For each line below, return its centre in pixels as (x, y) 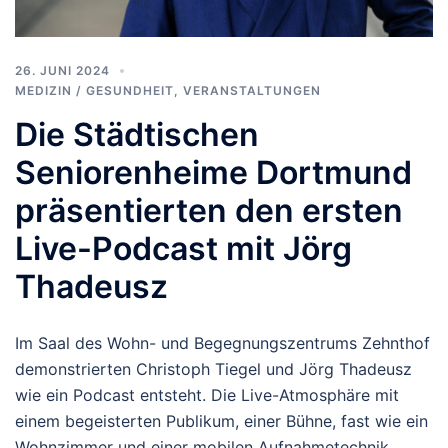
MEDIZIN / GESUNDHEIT (94, 90)
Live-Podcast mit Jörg (183, 248)
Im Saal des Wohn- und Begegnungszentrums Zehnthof (222, 342)
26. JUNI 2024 (62, 70)
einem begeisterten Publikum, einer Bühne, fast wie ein (221, 420)
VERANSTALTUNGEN (252, 90)
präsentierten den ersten (209, 210)
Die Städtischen (137, 134)
